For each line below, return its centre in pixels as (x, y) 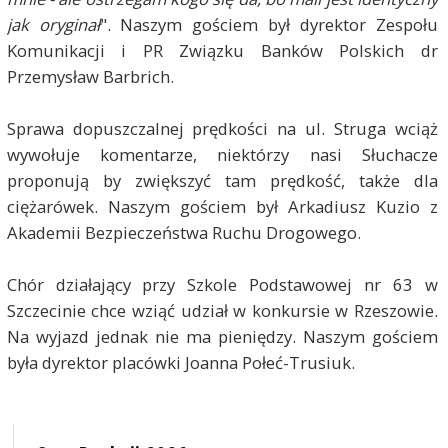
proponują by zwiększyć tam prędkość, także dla (222, 180)
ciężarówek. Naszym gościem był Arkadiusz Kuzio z (222, 206)
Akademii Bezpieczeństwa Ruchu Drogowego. (183, 232)
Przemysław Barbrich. (90, 76)
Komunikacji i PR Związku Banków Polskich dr (222, 50)
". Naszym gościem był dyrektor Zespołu (269, 24)
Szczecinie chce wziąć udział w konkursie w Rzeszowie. (222, 310)
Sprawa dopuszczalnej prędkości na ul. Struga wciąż (222, 128)
